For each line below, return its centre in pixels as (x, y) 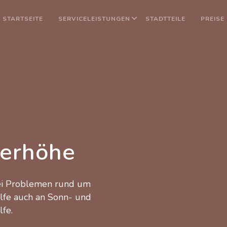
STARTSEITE (23, 19)
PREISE (213, 19)
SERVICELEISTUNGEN (94, 19)
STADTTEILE (166, 19)
